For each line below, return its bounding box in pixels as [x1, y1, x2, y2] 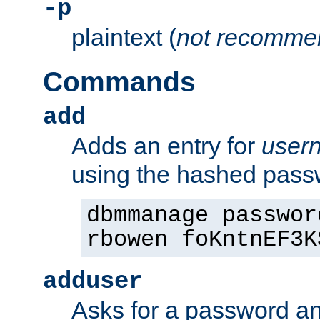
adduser [43, 267, 143, 295]
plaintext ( [71, 23, 176, 51]
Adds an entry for [71, 131, 261, 159]
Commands [43, 66, 196, 97]
